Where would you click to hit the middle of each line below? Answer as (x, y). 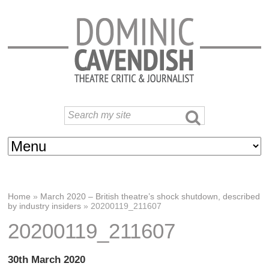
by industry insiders (45, 206)
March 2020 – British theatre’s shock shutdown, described (150, 196)
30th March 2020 (47, 259)
